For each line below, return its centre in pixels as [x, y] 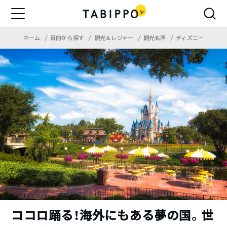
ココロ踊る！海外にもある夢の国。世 [112, 215]
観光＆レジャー [115, 38]
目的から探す [68, 38]
